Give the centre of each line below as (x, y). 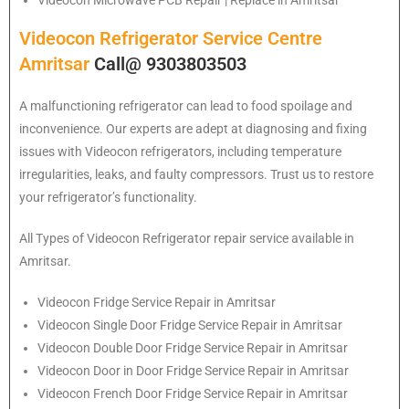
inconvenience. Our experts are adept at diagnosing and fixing (193, 129)
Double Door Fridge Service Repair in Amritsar (220, 348)
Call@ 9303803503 (170, 64)
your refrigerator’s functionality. (108, 198)
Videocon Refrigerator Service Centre (171, 39)
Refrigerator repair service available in (248, 239)
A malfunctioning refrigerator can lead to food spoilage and (186, 106)
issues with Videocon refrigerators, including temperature (180, 152)
